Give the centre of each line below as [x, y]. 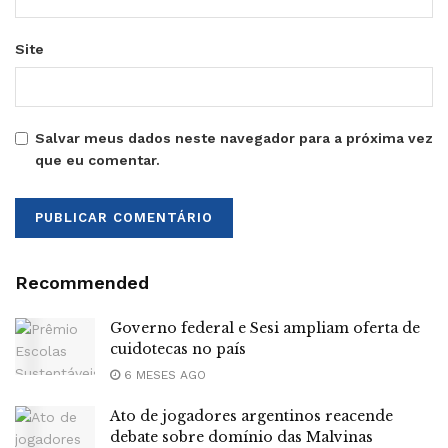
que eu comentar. [97, 160]
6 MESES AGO [163, 375]
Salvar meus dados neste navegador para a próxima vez [234, 138]
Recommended [82, 283]
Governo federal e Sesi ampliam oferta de [265, 328]
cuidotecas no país [178, 349]
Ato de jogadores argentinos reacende [251, 416]
